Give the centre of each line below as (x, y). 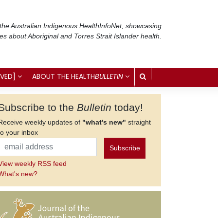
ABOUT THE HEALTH (64, 76)
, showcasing (142, 26)
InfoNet (110, 26)
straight (138, 122)
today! (127, 107)
